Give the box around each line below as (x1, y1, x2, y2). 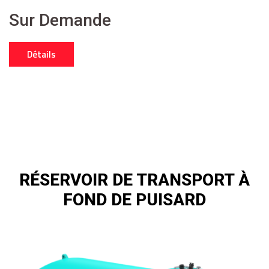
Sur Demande (9, 10, 111, 30)
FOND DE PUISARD (63, 190, 206, 210)
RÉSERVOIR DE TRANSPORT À (19, 170, 250, 190)
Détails (27, 47, 56, 61)
